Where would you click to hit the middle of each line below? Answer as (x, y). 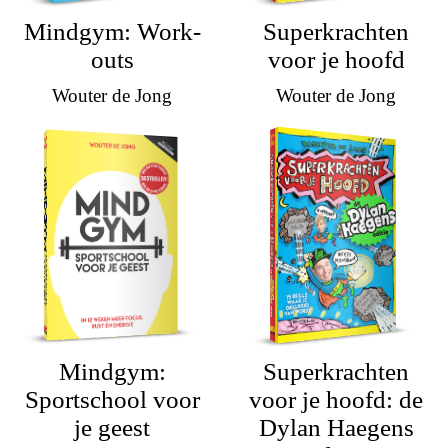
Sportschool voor (112, 399)
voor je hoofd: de (336, 399)
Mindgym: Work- (112, 31)
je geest (112, 427)
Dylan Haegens (336, 427)
